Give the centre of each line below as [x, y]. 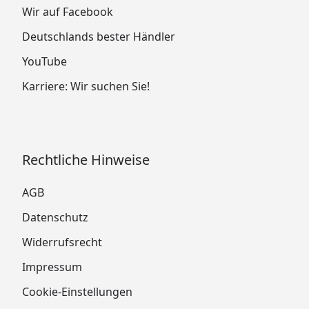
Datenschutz [55, 217]
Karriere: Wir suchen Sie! [86, 86]
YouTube [44, 61]
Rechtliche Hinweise [86, 159]
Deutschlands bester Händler [99, 36]
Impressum [52, 267]
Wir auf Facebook [68, 11]
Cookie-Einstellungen [77, 291]
